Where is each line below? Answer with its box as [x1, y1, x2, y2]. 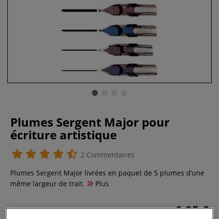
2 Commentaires [79, 150, 134, 159]
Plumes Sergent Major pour [10, 114, 170, 130]
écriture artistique [10, 127, 117, 143]
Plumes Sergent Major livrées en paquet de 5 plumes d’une [10, 168, 204, 177]
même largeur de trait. [10, 179, 85, 188]
